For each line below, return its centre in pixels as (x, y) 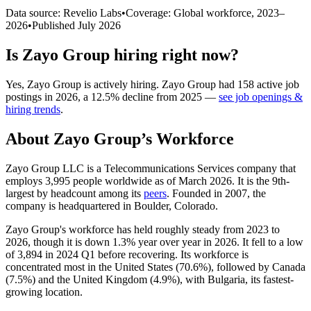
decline (138, 96)
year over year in (175, 242)
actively (111, 84)
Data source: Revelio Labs (64, 12)
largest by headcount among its (75, 193)
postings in (31, 96)
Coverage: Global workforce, (191, 12)
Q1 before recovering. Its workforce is (163, 254)
